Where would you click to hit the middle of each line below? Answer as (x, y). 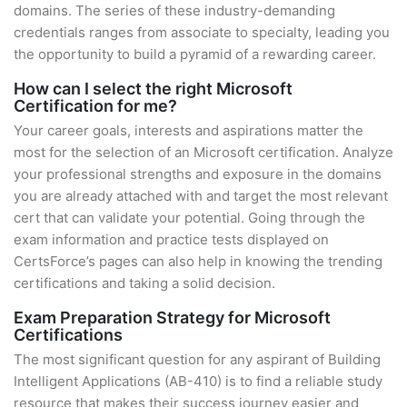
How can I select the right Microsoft (153, 89)
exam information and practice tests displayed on (171, 239)
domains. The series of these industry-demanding (174, 10)
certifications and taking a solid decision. (144, 283)
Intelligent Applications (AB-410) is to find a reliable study (198, 381)
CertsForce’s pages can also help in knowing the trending (198, 261)
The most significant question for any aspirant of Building (197, 359)
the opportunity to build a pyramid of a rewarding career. (195, 54)
